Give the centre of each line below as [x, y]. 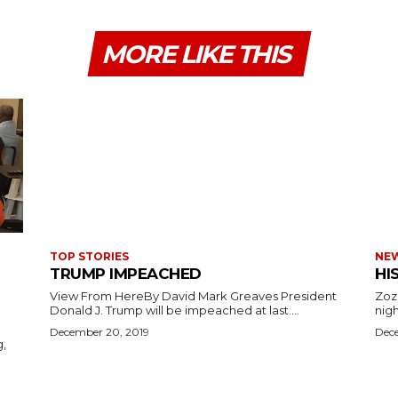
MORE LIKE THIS [195, 54]
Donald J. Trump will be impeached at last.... [175, 310]
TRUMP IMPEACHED [126, 273]
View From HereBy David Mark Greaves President [165, 295]
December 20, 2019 [99, 331]
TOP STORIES [89, 256]
